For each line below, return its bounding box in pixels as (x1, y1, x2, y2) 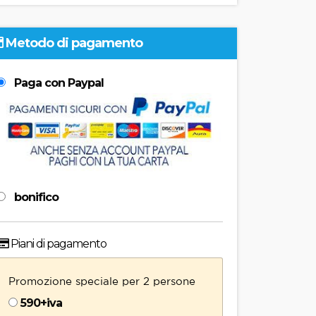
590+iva (20, 296, 62, 310)
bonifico (11, 190, 59, 204)
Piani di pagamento (8, 236, 107, 250)
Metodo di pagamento (2, 35, 142, 51)
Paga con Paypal (11, 76, 104, 90)
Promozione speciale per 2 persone (8, 274, 195, 287)
